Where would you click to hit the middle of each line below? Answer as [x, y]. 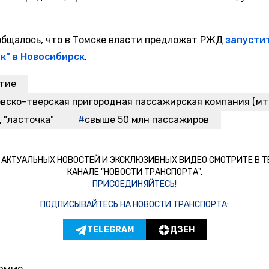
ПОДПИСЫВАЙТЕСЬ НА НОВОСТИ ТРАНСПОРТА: [134, 205]
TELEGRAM [110, 229]
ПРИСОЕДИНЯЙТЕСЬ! [134, 184]
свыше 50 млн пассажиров [147, 120]
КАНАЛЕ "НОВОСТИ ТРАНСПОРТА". [134, 172]
